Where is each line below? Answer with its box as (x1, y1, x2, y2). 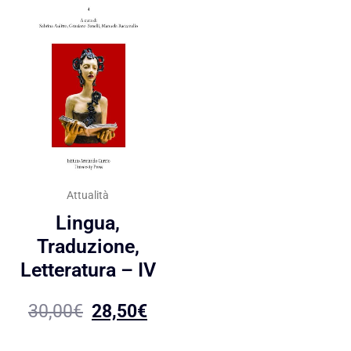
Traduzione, (36, 235, 139, 259)
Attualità (67, 188, 109, 201)
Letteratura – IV (20, 259, 156, 282)
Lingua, (56, 212, 120, 235)
